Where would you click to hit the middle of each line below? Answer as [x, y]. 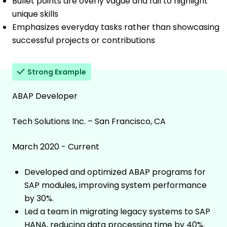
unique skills [35, 14]
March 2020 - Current [56, 147]
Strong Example [57, 72]
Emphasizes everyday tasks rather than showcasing [116, 27]
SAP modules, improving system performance [116, 185]
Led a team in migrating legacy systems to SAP [117, 212]
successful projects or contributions [84, 41]
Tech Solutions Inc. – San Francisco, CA [89, 122]
